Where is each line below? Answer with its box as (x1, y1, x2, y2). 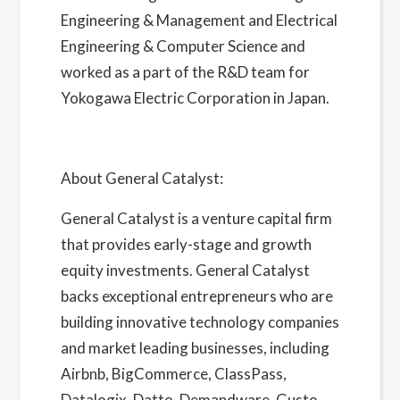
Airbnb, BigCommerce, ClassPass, (60, 364, 287, 383)
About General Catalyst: (60, 169, 223, 187)
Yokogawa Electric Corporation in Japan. (60, 88, 329, 107)
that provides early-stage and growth (60, 235, 312, 254)
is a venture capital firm (174, 209, 332, 228)
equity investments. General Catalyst (60, 261, 310, 279)
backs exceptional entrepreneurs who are (60, 287, 333, 305)
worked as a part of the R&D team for (60, 62, 310, 81)
